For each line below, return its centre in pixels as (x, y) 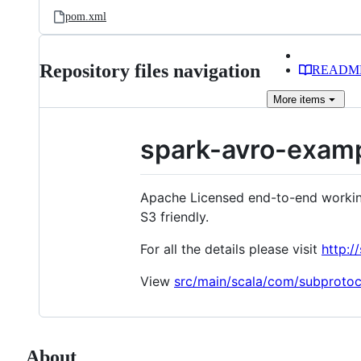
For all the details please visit (231, 249)
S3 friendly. (174, 216)
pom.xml (86, 17)
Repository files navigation (150, 71)
